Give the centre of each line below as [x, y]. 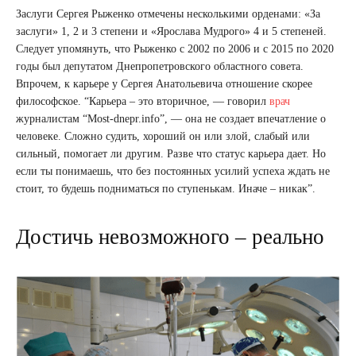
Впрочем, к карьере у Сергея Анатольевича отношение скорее [164, 83]
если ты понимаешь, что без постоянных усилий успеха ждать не [173, 171]
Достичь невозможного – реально [170, 236]
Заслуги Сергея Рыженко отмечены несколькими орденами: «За [168, 14]
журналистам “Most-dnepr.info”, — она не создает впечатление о [171, 118]
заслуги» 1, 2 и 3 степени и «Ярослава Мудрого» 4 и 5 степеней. [171, 31]
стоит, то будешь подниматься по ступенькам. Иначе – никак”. [166, 188]
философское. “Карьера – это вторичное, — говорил [143, 101]
